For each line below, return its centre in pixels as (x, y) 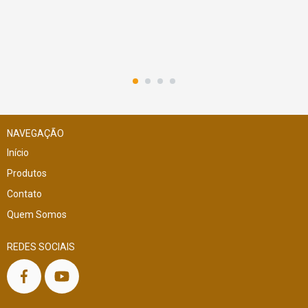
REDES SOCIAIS (41, 246)
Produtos (27, 173)
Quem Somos (37, 214)
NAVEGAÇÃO (35, 133)
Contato (24, 194)
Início (18, 152)
